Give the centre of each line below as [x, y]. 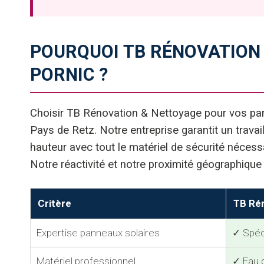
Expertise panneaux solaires [98, 233]
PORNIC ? [69, 75]
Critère [55, 204]
